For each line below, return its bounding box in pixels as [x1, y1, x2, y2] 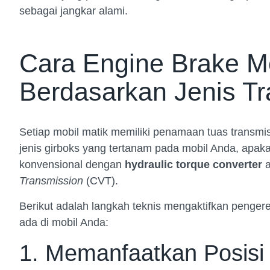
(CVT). [83, 175, 118, 187]
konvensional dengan [19, 159, 125, 171]
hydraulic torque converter [125, 159, 262, 171]
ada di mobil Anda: [19, 216, 108, 228]
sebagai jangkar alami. [19, 5, 128, 17]
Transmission [19, 175, 83, 187]
